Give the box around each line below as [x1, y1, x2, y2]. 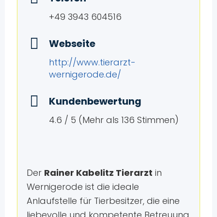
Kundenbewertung [48, 94, 141, 108]
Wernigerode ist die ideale [26, 180, 139, 193]
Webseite [48, 37, 95, 51]
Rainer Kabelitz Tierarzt [44, 166, 153, 179]
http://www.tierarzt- [48, 56, 136, 69]
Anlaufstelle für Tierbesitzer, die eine [26, 194, 180, 207]
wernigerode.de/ [48, 68, 121, 81]
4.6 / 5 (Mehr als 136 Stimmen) [48, 113, 179, 126]
